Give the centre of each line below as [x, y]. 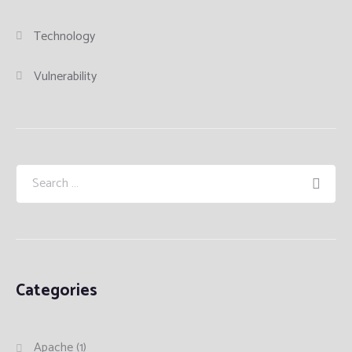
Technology [65, 37]
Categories [57, 291]
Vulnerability [66, 77]
